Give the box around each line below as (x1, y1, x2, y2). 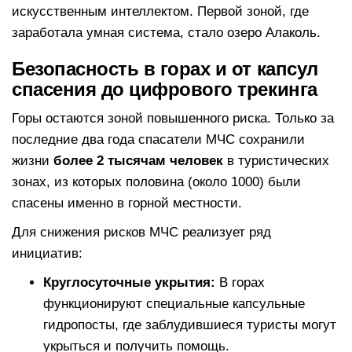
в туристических (223, 152, 329, 168)
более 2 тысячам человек (53, 152, 223, 168)
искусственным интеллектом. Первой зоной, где (12, 3, 309, 19)
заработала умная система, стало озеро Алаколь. (12, 24, 321, 40)
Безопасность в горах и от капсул (12, 57, 318, 79)
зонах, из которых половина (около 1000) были (12, 174, 301, 189)
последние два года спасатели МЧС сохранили (12, 131, 305, 147)
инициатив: (12, 245, 82, 261)
